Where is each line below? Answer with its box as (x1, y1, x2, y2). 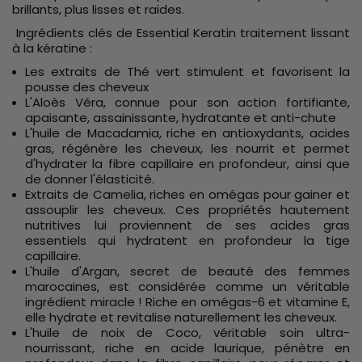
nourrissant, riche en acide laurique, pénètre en (25, 339, 350, 356)
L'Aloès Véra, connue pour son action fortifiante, (25, 93, 350, 111)
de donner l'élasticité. (25, 170, 154, 187)
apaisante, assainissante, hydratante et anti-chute (25, 108, 339, 126)
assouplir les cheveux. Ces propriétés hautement (25, 200, 350, 218)
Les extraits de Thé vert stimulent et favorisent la (25, 62, 350, 80)
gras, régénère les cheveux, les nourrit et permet (25, 139, 350, 157)
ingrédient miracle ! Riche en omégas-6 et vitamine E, (25, 293, 350, 310)
